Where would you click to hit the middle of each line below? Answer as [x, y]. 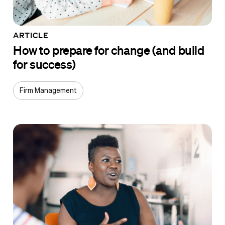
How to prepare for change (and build [109, 50]
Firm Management [48, 91]
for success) [44, 64]
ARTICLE [31, 35]
